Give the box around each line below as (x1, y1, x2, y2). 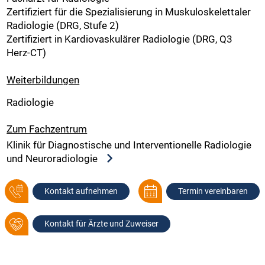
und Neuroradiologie (7, 152, 101, 164)
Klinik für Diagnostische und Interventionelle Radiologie (7, 138, 252, 151)
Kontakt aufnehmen (44, 186, 118, 196)
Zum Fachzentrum (7, 123, 88, 135)
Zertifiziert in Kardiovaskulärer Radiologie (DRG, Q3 (7, 33, 233, 46)
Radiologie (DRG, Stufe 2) (7, 20, 119, 32)
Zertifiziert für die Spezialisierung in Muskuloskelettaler (7, 6, 251, 18)
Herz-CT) (7, 47, 47, 59)
